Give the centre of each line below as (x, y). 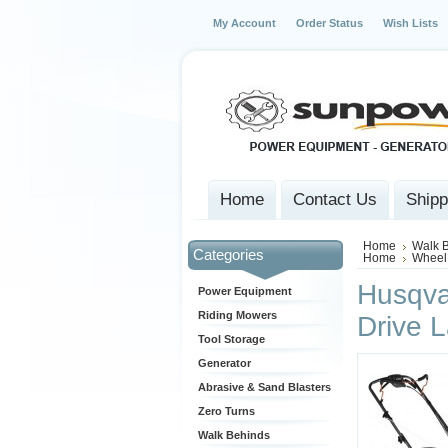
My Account (244, 23)
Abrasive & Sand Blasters (264, 387)
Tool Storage (231, 339)
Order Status (329, 23)
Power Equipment (245, 291)
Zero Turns (226, 411)
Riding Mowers (237, 315)
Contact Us (335, 199)
